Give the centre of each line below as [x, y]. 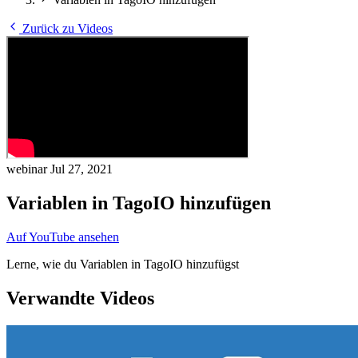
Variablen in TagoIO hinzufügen [139, 203]
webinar [28, 169]
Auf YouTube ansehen [63, 237]
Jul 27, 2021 [82, 169]
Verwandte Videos [80, 298]
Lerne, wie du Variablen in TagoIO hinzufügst [123, 264]
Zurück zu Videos [66, 28]
